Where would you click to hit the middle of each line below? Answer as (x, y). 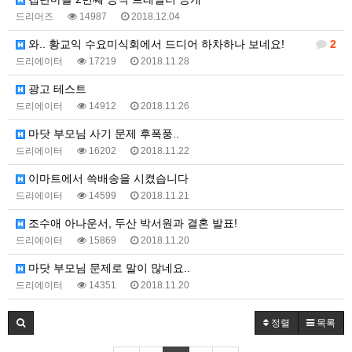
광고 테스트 (56, 89)
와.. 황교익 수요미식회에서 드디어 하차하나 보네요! (155, 44)
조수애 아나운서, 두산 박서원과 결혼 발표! (131, 223)
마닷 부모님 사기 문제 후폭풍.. (102, 134)
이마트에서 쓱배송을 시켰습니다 (107, 178)
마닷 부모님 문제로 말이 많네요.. (108, 268)
